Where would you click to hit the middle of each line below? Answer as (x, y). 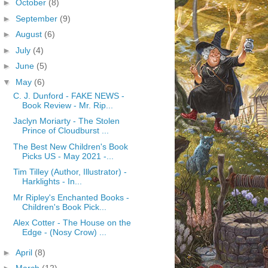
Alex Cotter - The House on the (72, 223)
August (30, 34)
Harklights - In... (52, 181)
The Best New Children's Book (70, 146)
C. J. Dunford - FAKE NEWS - (68, 95)
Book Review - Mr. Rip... (67, 105)
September (37, 18)
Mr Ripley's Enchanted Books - (71, 197)
